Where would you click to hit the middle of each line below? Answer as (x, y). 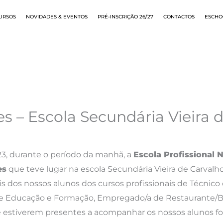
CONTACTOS (179, 17)
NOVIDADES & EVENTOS (57, 17)
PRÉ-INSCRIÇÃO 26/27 (125, 17)
